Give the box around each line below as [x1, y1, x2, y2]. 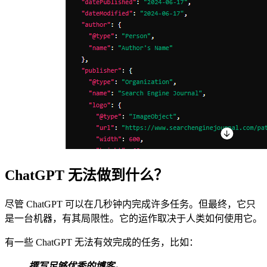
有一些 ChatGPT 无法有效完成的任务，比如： [5, 237, 198, 248]
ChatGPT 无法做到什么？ [5, 167, 168, 184]
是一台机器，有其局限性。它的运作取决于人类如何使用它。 [5, 213, 262, 224]
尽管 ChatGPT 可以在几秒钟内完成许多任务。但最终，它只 [5, 199, 256, 210]
